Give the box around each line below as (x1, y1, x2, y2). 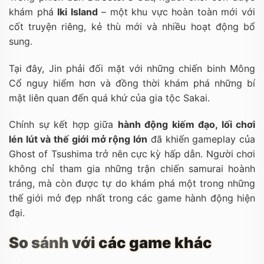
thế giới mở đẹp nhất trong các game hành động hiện (9, 192, 255, 204)
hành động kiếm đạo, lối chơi (117, 118, 255, 131)
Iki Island (57, 5, 98, 18)
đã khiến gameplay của (147, 133, 256, 146)
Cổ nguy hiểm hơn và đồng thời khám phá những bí (9, 77, 255, 89)
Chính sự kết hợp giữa (9, 118, 118, 131)
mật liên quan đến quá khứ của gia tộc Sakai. (9, 91, 210, 104)
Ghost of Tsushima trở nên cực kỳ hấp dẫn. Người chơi (9, 148, 255, 160)
